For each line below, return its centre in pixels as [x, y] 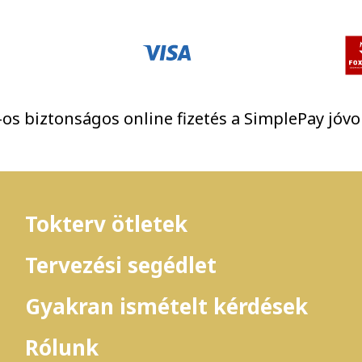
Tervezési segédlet [121, 265]
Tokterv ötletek [106, 224]
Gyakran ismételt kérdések [166, 306]
